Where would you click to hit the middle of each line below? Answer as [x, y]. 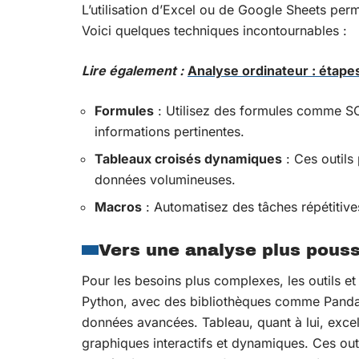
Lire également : [133, 71]
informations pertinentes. [169, 131]
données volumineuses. [165, 179]
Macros [118, 207]
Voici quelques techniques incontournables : [214, 30]
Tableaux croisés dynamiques [188, 159]
